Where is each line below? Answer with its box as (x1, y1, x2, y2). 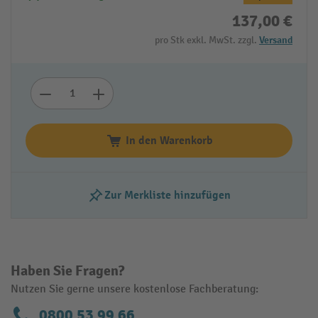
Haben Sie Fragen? (11, 262, 124, 280)
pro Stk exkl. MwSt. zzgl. (155, 34, 259, 47)
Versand (259, 34, 292, 47)
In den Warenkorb (125, 133, 213, 148)
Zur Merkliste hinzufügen (104, 188, 231, 203)
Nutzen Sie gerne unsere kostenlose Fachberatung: (11, 283, 258, 297)
